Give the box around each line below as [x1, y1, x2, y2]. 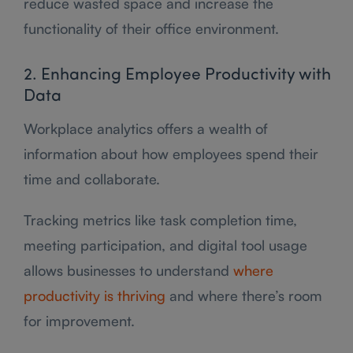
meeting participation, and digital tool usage [24, 236, 307, 254]
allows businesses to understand [24, 261, 233, 279]
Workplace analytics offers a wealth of [24, 119, 268, 137]
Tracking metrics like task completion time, [24, 210, 297, 229]
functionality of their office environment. [24, 19, 279, 37]
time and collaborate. [24, 169, 160, 188]
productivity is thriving [24, 286, 165, 304]
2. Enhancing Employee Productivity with [24, 66, 331, 84]
